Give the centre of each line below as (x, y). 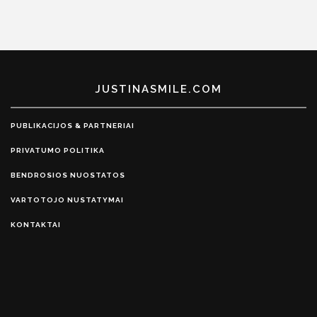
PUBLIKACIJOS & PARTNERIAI (73, 126)
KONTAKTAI (36, 225)
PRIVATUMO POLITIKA (58, 151)
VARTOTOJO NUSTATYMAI (67, 200)
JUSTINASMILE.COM (158, 90)
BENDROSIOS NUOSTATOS (68, 175)
